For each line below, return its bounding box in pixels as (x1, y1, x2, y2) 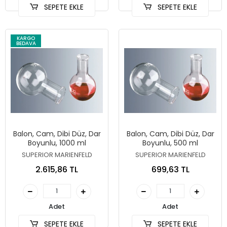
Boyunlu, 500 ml (142, 138, 198, 148)
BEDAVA (16, 39, 36, 47)
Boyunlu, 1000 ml (27, 138, 86, 148)
